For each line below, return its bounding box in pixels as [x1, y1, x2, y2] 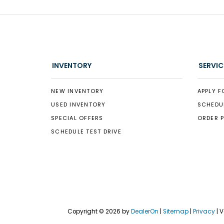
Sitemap [163, 207, 188, 215]
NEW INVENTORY [51, 87, 104, 95]
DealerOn [131, 207, 158, 215]
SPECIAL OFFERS [51, 114, 103, 122]
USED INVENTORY [51, 100, 106, 109]
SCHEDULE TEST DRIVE [51, 127, 121, 136]
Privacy [193, 207, 215, 215]
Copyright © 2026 [67, 207, 122, 215]
